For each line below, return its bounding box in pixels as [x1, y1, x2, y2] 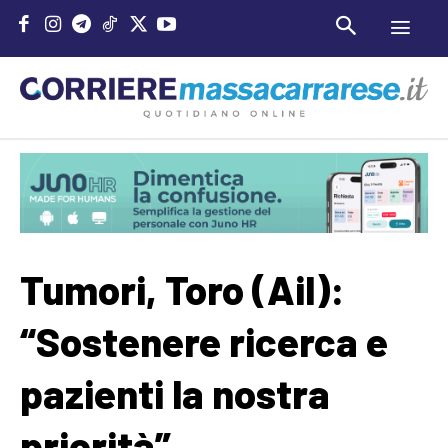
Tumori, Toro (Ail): [20, 264, 345, 313]
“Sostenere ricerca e [20, 316, 388, 365]
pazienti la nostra [20, 368, 330, 417]
